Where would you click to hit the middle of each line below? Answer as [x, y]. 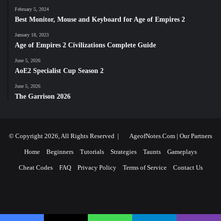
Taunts [152, 151]
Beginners [60, 151]
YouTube [155, 192]
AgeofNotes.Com [152, 136]
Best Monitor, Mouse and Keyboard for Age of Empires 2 [100, 19]
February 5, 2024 [32, 9]
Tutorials [92, 151]
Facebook [109, 192]
